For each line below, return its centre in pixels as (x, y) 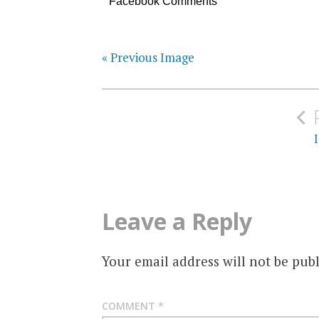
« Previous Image (148, 58)
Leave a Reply (177, 221)
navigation (160, 122)
